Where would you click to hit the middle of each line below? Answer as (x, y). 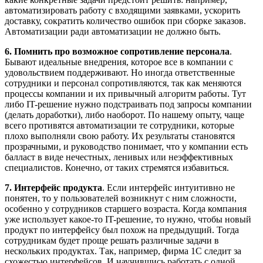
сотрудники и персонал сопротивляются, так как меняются (123, 83)
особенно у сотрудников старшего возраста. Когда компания (126, 209)
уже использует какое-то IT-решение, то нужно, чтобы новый (128, 219)
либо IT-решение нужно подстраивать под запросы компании (128, 104)
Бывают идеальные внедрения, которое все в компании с (119, 62)
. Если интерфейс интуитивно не (168, 188)
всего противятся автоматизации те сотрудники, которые (119, 125)
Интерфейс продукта (58, 188)
